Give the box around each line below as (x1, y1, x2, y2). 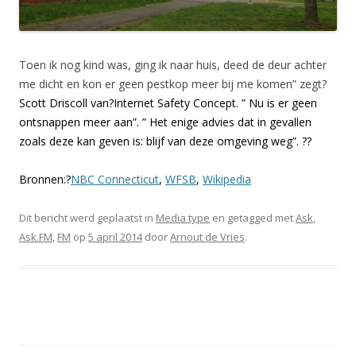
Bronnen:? (19, 172, 71, 188)
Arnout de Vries (170, 230, 245, 245)
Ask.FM (19, 230, 52, 245)
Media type (156, 211, 210, 226)
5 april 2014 (88, 230, 142, 245)
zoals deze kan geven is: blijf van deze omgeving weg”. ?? (19, 133, 311, 149)
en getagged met (210, 211, 296, 226)
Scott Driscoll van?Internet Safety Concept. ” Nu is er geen (19, 95, 317, 111)
